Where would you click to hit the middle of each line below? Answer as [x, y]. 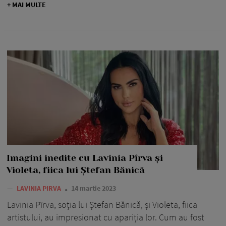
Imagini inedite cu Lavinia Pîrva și [85, 158]
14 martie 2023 [94, 188]
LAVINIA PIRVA [40, 188]
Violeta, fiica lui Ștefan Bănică [76, 170]
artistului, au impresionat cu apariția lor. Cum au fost [106, 217]
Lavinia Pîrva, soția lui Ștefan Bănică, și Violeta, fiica [102, 204]
